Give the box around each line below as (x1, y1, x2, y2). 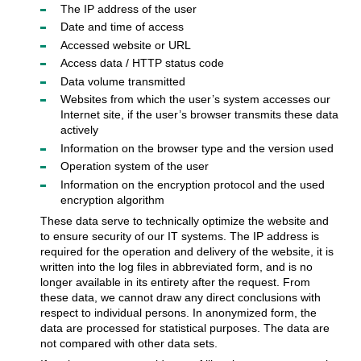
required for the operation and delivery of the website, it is (39, 244, 334, 258)
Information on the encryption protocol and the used (60, 177, 325, 191)
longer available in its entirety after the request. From (39, 275, 310, 288)
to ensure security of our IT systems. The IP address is (39, 229, 319, 243)
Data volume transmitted (60, 74, 185, 88)
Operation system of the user (60, 160, 209, 173)
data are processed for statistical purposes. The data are (39, 321, 330, 334)
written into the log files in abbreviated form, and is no (39, 259, 313, 273)
